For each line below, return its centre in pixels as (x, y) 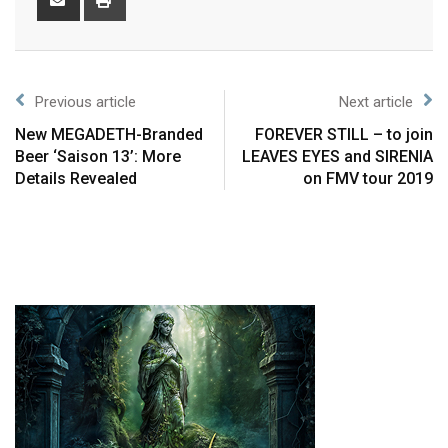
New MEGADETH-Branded (109, 135)
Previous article (85, 102)
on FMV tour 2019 (368, 179)
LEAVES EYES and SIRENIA (337, 157)
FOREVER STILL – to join (344, 135)
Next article (376, 102)
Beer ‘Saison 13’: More (98, 157)
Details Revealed (76, 179)
